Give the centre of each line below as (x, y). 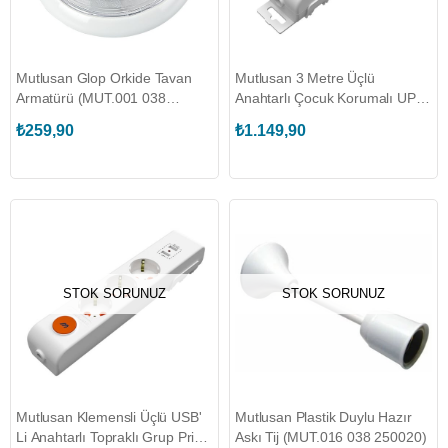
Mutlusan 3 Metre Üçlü (305, 78)
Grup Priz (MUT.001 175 (310, 118)
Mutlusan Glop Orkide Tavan (104, 78)
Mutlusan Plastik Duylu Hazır (323, 417)
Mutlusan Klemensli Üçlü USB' (109, 417)
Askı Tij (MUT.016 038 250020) (331, 437)
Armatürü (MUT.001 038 (91, 98)
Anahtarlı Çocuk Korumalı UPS (330, 98)
